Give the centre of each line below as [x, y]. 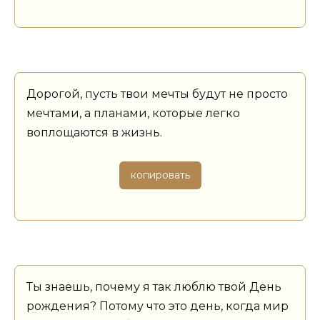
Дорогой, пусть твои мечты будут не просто [157, 94]
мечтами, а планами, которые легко [133, 113]
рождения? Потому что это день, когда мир [157, 306]
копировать [160, 175]
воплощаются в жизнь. [94, 132]
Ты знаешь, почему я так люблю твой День [154, 287]
